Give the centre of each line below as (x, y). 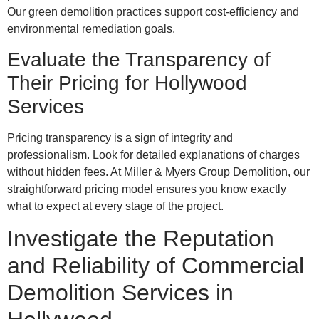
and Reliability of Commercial (156, 266)
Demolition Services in (120, 293)
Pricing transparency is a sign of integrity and (120, 138)
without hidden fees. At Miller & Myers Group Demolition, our (158, 172)
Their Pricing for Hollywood (127, 83)
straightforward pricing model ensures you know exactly (147, 189)
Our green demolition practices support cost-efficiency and (153, 11)
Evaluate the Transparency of (139, 60)
